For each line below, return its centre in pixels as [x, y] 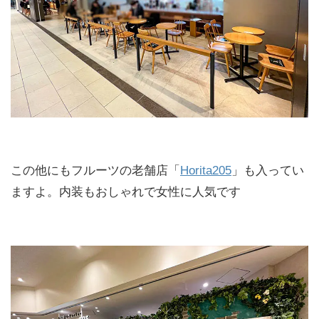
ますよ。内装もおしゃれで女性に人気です [126, 192]
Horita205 [206, 171]
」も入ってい [268, 171]
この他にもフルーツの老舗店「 [95, 171]
